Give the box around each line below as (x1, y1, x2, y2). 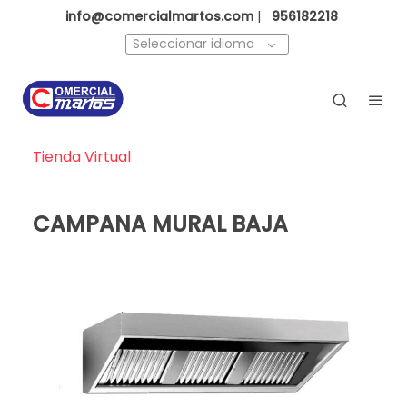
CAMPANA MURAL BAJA (33, 209, 288, 240)
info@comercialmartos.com (65, 7, 253, 25)
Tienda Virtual (33, 146, 131, 168)
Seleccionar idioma (133, 35, 254, 53)
